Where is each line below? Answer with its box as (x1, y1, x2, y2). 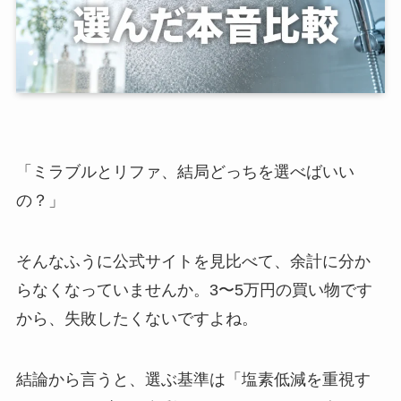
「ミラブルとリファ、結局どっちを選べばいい (15, 163, 354, 182)
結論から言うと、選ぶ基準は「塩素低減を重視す (15, 370, 371, 388)
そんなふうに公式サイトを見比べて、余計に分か (15, 252, 371, 270)
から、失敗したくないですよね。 (15, 309, 258, 328)
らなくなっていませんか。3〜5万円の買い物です (15, 280, 372, 299)
